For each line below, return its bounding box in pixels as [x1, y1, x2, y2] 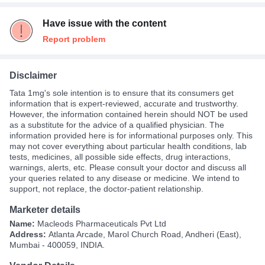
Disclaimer [9, 70, 57, 80]
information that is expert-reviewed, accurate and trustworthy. [9, 98, 238, 108]
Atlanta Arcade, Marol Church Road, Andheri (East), [49, 229, 241, 239]
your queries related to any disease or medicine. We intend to [9, 173, 240, 183]
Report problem [43, 34, 105, 44]
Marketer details [9, 204, 80, 215]
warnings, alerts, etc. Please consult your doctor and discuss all [9, 162, 246, 172]
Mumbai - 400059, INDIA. [9, 240, 105, 250]
